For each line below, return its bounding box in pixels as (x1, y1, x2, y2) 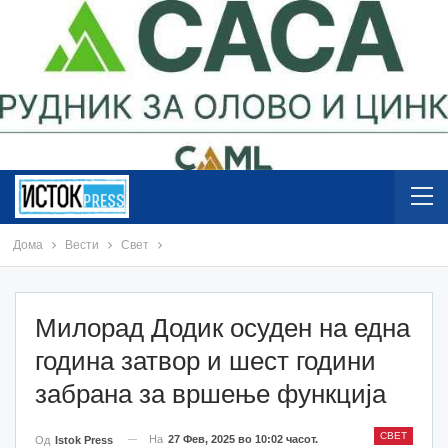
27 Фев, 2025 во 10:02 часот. (168, 432, 318, 445)
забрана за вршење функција (35, 378, 386, 409)
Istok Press (55, 433, 113, 446)
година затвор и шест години (35, 345, 376, 376)
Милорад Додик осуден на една (35, 312, 410, 343)
